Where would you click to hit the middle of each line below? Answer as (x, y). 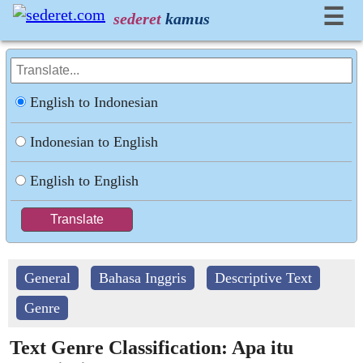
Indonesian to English (94, 142)
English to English (85, 181)
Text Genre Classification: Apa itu (152, 348)
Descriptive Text (263, 278)
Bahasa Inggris (143, 278)
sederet (137, 19)
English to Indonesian (94, 102)
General (47, 278)
